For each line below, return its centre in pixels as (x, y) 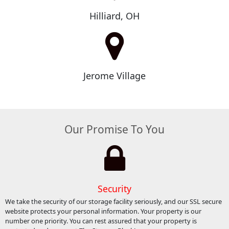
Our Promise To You (114, 130)
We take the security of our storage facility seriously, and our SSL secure (113, 201)
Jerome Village (114, 75)
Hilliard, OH (114, 16)
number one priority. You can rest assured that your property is (101, 221)
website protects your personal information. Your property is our (103, 211)
